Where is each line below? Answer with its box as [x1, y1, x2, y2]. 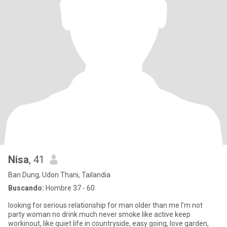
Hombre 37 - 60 [44, 184, 95, 192]
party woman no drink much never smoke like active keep [8, 210, 191, 218]
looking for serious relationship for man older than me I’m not [8, 201, 203, 209]
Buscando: [8, 184, 44, 192]
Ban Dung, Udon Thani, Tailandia [8, 171, 110, 179]
